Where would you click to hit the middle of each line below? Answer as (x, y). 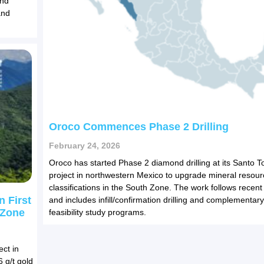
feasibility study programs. (97, 212)
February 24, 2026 (84, 146)
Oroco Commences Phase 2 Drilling (138, 127)
